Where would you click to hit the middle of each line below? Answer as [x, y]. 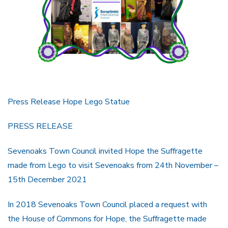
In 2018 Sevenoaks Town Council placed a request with [107, 204]
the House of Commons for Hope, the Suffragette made [107, 219]
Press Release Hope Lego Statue [69, 102]
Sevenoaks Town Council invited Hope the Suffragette [105, 151]
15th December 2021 [47, 180]
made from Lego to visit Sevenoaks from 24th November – [113, 166]
